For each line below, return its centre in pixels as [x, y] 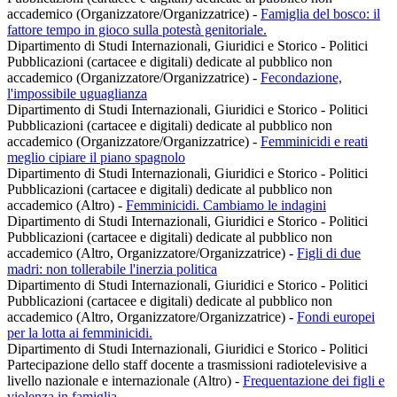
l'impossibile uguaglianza [77, 94]
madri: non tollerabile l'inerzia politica [112, 269]
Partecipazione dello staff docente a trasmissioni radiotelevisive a [187, 365]
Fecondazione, [301, 78]
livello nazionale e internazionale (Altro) [121, 381]
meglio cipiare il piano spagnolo [96, 158]
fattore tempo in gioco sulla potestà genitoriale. [137, 30]
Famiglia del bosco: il [320, 14]
